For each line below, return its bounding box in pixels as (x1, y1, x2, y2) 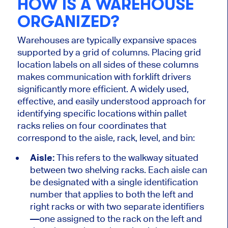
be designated (30, 177, 90, 188)
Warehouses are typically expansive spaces (17, 35, 196, 46)
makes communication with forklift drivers (17, 71, 191, 82)
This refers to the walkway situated (54, 152, 198, 163)
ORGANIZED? (17, 12, 119, 31)
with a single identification (89, 177, 198, 188)
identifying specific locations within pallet (17, 108, 187, 119)
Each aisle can (148, 164, 207, 176)
